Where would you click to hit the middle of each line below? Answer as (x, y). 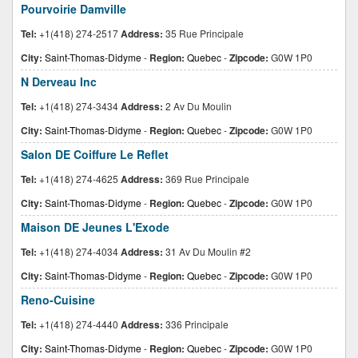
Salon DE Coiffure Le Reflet (95, 154)
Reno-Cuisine (58, 300)
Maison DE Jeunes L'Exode (95, 227)
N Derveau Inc (59, 82)
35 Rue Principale (203, 33)
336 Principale (196, 324)
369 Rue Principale (206, 179)
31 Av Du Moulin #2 (207, 251)
